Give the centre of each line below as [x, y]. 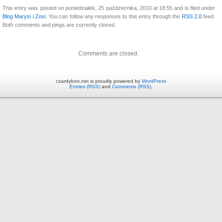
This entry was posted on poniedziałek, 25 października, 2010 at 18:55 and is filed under [109, 8]
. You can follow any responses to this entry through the [113, 16]
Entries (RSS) [85, 86]
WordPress [154, 81]
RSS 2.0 [192, 16]
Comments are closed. [109, 53]
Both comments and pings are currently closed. [59, 25]
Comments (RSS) [132, 86]
